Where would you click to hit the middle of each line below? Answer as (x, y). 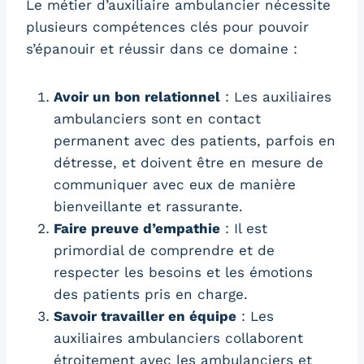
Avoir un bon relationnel (137, 96)
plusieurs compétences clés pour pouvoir (167, 26)
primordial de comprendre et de (164, 250)
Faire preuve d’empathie (137, 228)
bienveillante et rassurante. (148, 206)
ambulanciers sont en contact (157, 118)
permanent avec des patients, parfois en (195, 140)
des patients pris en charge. (151, 294)
